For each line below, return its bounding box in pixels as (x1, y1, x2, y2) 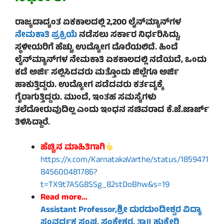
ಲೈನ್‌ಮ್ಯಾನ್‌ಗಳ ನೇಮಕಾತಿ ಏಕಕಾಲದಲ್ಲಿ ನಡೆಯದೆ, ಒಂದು (15, 53, 206, 67)
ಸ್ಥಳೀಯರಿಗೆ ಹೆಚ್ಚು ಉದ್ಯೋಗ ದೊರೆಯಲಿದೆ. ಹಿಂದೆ (15, 40, 178, 55)
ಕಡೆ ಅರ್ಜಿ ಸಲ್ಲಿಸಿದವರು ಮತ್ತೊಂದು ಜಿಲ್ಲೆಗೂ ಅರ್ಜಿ (15, 65, 179, 80)
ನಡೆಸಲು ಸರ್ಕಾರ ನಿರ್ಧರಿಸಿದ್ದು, (77, 28, 180, 42)
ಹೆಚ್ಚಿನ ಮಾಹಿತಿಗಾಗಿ (40, 141, 105, 155)
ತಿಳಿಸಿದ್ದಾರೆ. (15, 115, 50, 130)
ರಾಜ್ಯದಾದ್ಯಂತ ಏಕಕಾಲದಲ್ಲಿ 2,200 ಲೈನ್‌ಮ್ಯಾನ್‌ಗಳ (15, 15, 181, 30)
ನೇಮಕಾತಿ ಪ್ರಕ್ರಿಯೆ (15, 28, 77, 42)
